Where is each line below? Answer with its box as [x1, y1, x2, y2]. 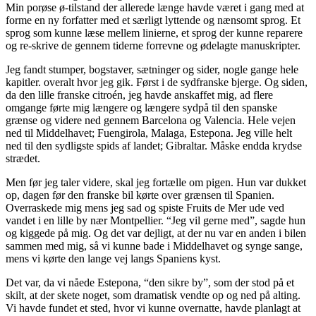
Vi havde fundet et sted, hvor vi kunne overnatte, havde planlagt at [6, 302, 300, 315]
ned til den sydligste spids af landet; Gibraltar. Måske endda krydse [6, 140, 302, 152]
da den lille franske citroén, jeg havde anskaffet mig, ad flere [6, 89, 273, 102]
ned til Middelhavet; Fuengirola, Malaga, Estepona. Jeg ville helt [6, 127, 292, 140]
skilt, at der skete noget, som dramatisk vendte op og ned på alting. [6, 289, 300, 302]
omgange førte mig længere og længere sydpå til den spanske [6, 102, 277, 114]
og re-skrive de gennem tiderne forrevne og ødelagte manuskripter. [6, 39, 300, 52]
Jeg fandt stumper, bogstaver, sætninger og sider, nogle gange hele [6, 63, 298, 76]
